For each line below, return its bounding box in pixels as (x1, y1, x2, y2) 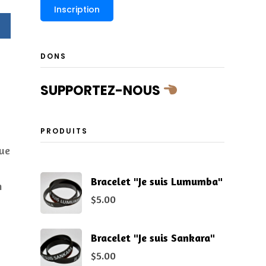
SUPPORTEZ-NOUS (40, 81, 163, 100)
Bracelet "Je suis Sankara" (90, 230, 215, 244)
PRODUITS (40, 125, 88, 136)
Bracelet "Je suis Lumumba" (90, 174, 223, 188)
